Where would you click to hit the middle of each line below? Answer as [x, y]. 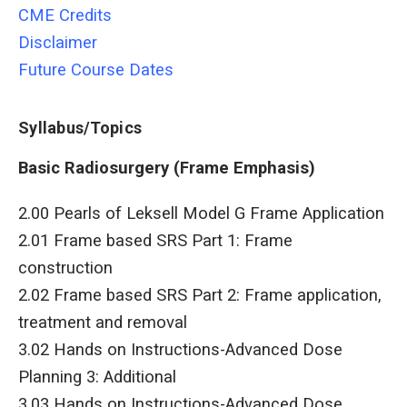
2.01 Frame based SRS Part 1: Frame [155, 241]
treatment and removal [103, 323]
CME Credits [65, 16]
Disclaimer [58, 43]
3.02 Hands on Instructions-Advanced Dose [180, 350]
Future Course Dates [96, 70]
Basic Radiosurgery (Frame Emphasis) [167, 169]
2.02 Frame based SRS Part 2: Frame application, [200, 296]
